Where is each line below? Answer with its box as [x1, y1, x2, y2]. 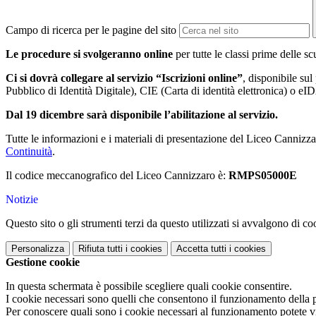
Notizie [6, 193, 38, 206]
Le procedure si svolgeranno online [6, 48, 173, 61]
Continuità [6, 145, 52, 158]
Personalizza [11, 243, 64, 255]
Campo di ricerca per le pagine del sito [6, 24, 176, 37]
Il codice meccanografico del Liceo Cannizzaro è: [6, 169, 226, 182]
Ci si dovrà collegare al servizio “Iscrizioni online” [6, 72, 243, 85]
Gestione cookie [6, 256, 80, 269]
